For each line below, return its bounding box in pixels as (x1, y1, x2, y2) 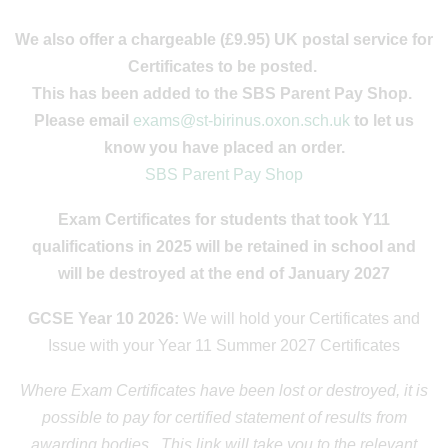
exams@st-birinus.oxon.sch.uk (133, 112, 350, 129)
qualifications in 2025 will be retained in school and (32, 238, 416, 255)
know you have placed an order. (103, 139, 345, 156)
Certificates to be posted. (127, 58, 321, 75)
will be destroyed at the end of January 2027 (58, 265, 390, 282)
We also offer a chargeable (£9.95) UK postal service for (15, 31, 433, 48)
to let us (350, 112, 414, 129)
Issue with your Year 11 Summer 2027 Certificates (48, 337, 400, 354)
